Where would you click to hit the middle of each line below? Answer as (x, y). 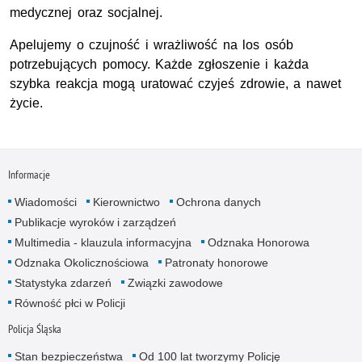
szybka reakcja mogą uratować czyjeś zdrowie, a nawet (175, 84)
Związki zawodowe (175, 282)
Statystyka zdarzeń (63, 282)
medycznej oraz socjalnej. (86, 13)
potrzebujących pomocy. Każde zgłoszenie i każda (159, 65)
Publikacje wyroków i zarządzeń (95, 222)
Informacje (29, 174)
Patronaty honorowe (216, 262)
